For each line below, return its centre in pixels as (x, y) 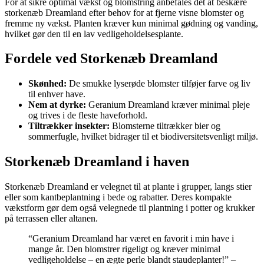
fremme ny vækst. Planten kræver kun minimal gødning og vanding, (131, 23)
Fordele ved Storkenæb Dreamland (111, 59)
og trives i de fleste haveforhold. (88, 115)
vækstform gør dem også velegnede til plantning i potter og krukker (130, 208)
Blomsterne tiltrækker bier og (165, 126)
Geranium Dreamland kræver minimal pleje (168, 105)
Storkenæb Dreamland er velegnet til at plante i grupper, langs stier (128, 187)
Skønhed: (47, 84)
